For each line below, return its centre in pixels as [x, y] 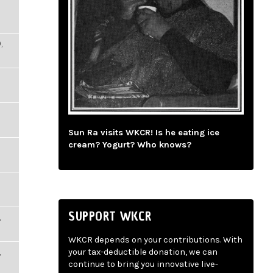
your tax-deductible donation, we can [143, 252]
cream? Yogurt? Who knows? [130, 145]
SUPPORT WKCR [110, 216]
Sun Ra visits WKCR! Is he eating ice [144, 133]
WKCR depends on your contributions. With [155, 240]
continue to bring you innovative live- [143, 264]
